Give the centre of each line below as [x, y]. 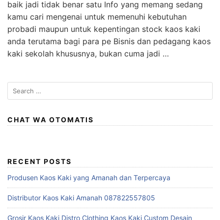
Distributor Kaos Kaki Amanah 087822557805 [81, 197]
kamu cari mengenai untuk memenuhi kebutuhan [97, 16]
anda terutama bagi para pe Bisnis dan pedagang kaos [109, 41]
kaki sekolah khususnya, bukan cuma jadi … [88, 53]
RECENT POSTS [40, 161]
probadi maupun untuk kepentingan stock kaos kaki [104, 29]
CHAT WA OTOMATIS [51, 119]
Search [18, 86]
